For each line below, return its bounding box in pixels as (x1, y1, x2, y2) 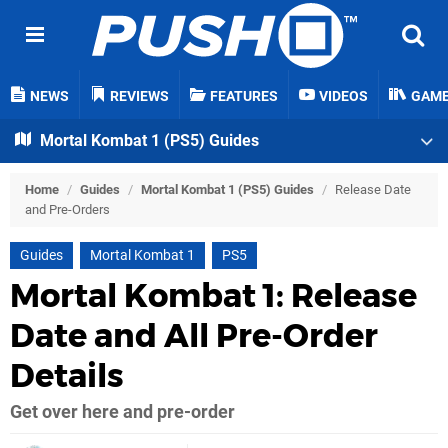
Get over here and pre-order (10, 402, 235, 422)
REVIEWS (110, 88, 169, 105)
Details (10, 356, 124, 395)
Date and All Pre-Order (10, 316, 378, 355)
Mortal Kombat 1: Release (10, 276, 417, 315)
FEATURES (210, 88, 278, 105)
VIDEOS (319, 88, 368, 105)
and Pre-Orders (25, 202, 110, 217)
